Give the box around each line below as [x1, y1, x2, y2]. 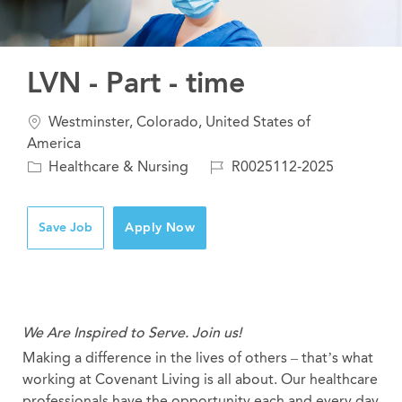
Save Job [39, 219, 93, 235]
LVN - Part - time [27, 66, 246, 100]
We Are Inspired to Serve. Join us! [22, 323, 241, 342]
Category [26, 156, 88, 174]
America [27, 135, 82, 153]
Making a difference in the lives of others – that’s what [22, 348, 373, 366]
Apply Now [125, 219, 196, 235]
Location [26, 112, 83, 130]
